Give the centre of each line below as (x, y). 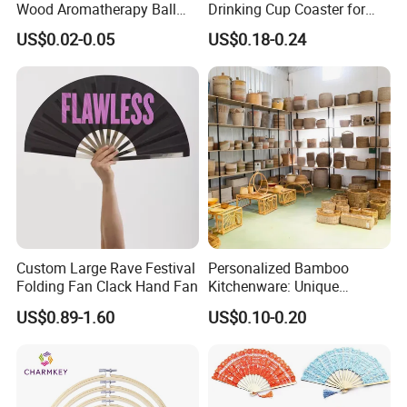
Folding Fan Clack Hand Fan (108, 287)
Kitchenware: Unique (273, 287)
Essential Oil (56, 28)
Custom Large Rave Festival (106, 268)
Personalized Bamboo (278, 268)
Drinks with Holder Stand (287, 28)
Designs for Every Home (284, 305)
